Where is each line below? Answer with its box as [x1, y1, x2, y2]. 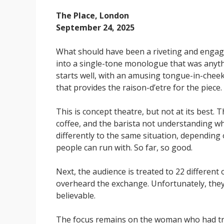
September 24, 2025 [56, 22, 134, 33]
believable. [56, 190, 95, 201]
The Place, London [56, 10, 129, 21]
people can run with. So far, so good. [56, 142, 192, 153]
